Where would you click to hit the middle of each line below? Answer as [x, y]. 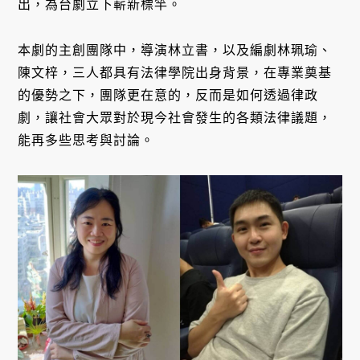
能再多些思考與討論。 [86, 141]
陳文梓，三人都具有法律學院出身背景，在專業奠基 [175, 73]
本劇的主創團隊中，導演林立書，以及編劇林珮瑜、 [175, 51]
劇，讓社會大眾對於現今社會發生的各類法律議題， [175, 118]
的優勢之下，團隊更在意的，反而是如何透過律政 [168, 96]
